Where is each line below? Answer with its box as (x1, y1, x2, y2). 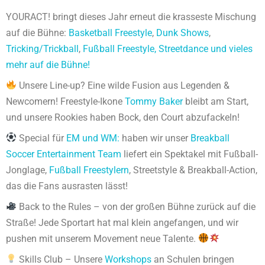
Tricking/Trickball (6, 43, 79, 54)
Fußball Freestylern (49, 164, 129, 176)
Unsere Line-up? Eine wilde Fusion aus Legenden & (17, 79, 230, 91)
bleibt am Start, (183, 95, 248, 107)
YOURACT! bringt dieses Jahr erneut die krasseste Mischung (6, 11, 256, 22)
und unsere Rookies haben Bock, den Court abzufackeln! (6, 111, 240, 123)
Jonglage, (6, 164, 49, 176)
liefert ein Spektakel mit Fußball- (121, 148, 258, 160)
